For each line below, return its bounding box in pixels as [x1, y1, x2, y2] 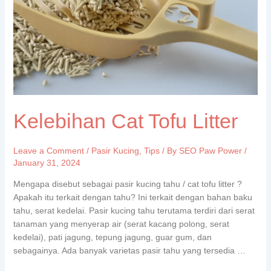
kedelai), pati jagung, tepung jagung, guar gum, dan [13, 232, 212, 242]
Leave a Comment [13, 145, 84, 155]
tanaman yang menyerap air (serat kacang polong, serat [13, 218, 229, 229]
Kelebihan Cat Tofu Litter [13, 109, 238, 132]
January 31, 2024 [13, 157, 80, 168]
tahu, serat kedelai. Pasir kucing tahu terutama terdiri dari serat [13, 205, 255, 215]
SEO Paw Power [178, 145, 244, 155]
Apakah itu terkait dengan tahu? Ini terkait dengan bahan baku [13, 192, 252, 202]
